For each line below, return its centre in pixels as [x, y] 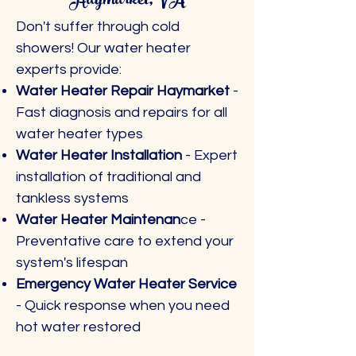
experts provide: [69, 70]
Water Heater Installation [101, 155]
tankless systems [72, 198]
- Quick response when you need [123, 306]
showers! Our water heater [103, 48]
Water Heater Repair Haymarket [123, 91]
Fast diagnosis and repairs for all [122, 112]
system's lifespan [72, 263]
